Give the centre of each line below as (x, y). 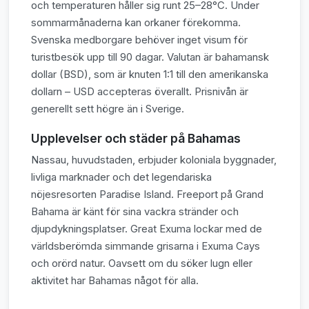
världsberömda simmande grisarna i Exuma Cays (146, 246)
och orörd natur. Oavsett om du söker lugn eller (142, 263)
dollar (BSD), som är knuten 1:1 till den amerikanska (150, 74)
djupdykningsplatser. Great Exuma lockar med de (147, 229)
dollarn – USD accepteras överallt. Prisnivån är (140, 91)
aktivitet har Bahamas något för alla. (115, 280)
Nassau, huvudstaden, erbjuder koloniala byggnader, (154, 160)
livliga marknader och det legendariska (121, 177)
